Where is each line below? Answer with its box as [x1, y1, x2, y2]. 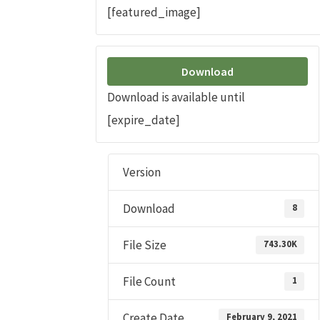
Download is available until [107, 89, 246, 106]
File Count [123, 274, 176, 290]
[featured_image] [107, 4, 201, 21]
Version [123, 164, 161, 181]
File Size [123, 237, 167, 254]
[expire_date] [107, 112, 181, 129]
